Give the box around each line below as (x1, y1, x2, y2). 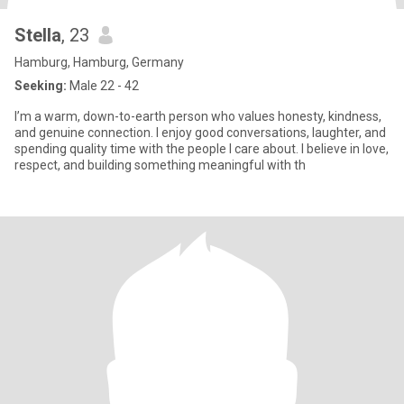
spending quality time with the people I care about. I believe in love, (14, 142, 389, 156)
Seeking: (14, 78, 67, 93)
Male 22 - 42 (67, 78, 139, 93)
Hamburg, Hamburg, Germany (14, 55, 184, 69)
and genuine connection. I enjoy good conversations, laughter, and (14, 125, 386, 140)
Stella (14, 24, 61, 46)
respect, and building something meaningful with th (14, 158, 306, 172)
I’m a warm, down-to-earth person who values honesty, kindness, (14, 109, 381, 124)
